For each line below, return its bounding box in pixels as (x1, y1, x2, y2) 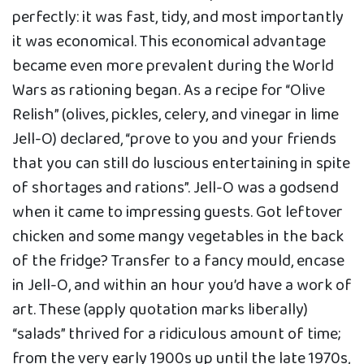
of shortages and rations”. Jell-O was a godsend (12, 175, 339, 201)
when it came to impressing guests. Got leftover (12, 199, 343, 226)
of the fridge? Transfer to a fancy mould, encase (12, 248, 344, 275)
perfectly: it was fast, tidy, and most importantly (12, 4, 344, 31)
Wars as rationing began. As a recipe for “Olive (12, 77, 325, 104)
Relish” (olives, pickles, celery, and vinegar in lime (12, 102, 339, 128)
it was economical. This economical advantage (12, 28, 326, 55)
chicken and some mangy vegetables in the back (12, 223, 344, 250)
